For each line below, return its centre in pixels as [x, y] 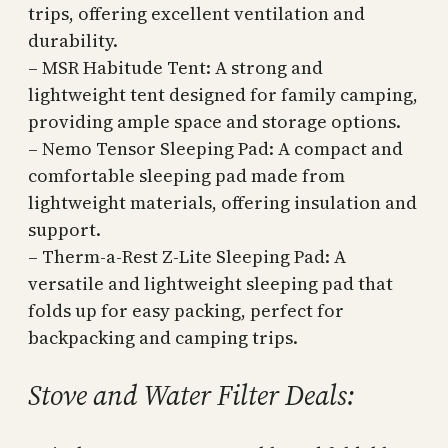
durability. [73, 41]
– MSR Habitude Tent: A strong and [175, 68]
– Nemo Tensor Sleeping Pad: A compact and [215, 149]
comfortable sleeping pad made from [186, 176]
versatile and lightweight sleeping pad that [210, 284]
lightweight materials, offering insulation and [222, 203]
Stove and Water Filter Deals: [191, 395]
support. [64, 230]
